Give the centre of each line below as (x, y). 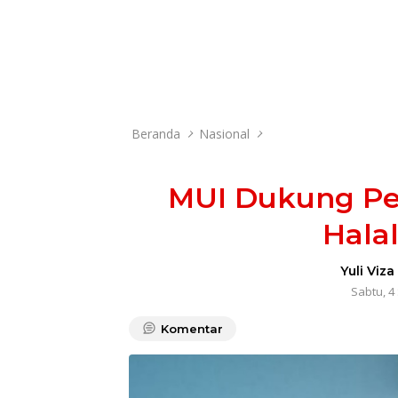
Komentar (192, 329)
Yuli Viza (368, 271)
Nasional (224, 134)
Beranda (156, 134)
